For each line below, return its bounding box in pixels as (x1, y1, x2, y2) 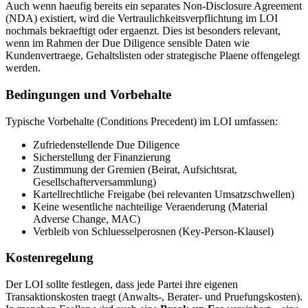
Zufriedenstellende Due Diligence (33, 138, 179, 151)
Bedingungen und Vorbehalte (5, 87, 171, 102)
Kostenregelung (5, 250, 93, 265)
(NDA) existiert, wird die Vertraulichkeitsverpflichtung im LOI (5, 12, 278, 25)
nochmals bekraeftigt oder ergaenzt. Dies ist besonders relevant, (5, 25, 280, 37)
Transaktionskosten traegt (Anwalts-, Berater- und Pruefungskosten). (5, 291, 302, 303)
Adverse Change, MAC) (33, 212, 140, 225)
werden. (5, 62, 41, 74)
